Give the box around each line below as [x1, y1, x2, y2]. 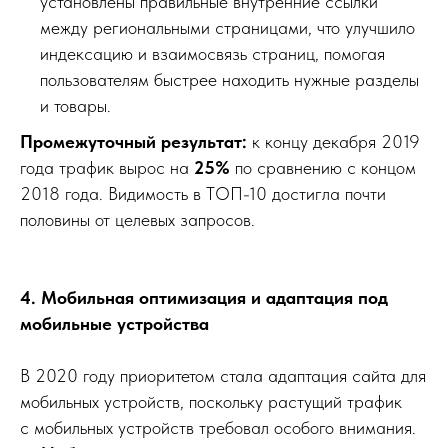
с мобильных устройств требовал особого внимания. [20, 416, 416, 438]
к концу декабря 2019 [252, 130, 420, 152]
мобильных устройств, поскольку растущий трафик [20, 390, 402, 412]
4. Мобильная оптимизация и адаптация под [20, 286, 388, 308]
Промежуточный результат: [20, 130, 252, 152]
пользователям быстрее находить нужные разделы [40, 68, 419, 90]
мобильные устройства [20, 312, 209, 334]
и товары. [40, 94, 111, 116]
